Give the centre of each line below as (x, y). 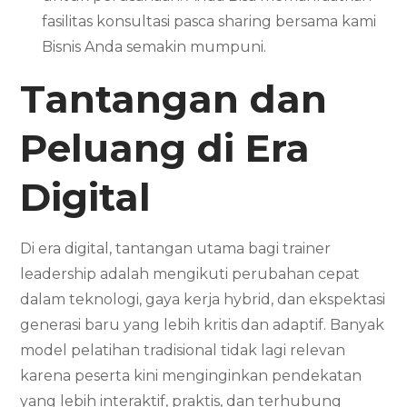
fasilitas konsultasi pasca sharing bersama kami (209, 21)
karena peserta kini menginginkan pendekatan (191, 375)
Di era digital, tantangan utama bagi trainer (176, 248)
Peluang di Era (165, 148)
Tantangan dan (174, 99)
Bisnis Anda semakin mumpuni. (154, 46)
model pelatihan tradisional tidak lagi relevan (183, 350)
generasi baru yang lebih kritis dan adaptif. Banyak (203, 324)
